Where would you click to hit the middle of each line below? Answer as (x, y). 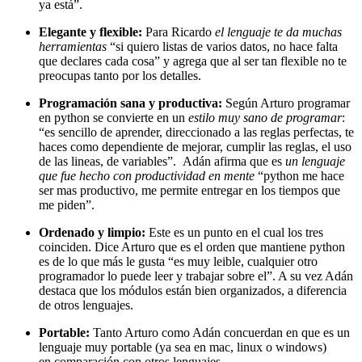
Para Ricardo (179, 32)
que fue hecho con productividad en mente (147, 176)
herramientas (73, 47)
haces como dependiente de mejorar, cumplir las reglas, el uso (195, 147)
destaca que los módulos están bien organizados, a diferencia (193, 291)
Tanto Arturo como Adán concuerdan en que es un (221, 333)
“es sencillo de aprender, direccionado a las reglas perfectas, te (196, 133)
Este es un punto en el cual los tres (236, 233)
